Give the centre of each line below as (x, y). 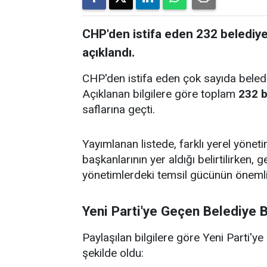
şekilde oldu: (113, 253)
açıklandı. (108, 52)
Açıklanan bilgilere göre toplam (160, 94)
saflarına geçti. (119, 109)
